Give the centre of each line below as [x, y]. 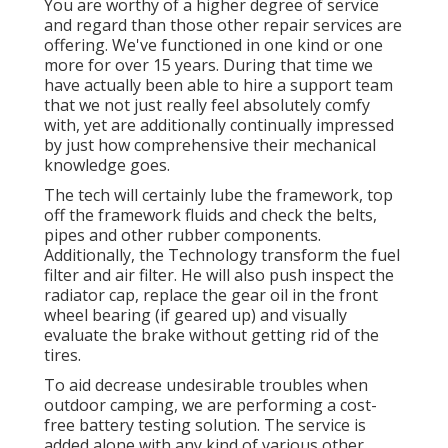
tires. [62, 355]
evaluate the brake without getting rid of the [211, 335]
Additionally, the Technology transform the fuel [222, 255]
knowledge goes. [107, 165]
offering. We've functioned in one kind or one [213, 45]
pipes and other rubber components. [182, 235]
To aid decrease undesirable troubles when [206, 385]
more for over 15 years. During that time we [208, 65]
